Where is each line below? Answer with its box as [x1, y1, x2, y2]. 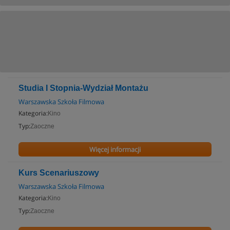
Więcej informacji [89, 145, 141, 154]
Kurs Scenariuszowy [18, 168, 99, 177]
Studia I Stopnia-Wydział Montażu [18, 84, 148, 92]
